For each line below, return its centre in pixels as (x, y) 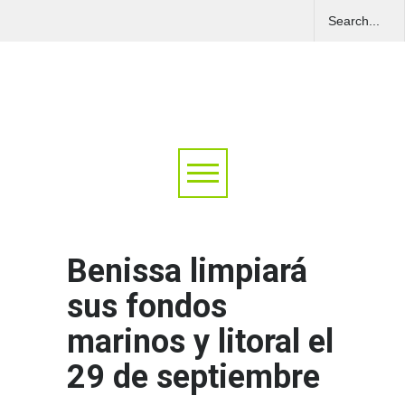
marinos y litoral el (200, 342)
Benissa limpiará (187, 272)
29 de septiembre (193, 377)
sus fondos (147, 307)
